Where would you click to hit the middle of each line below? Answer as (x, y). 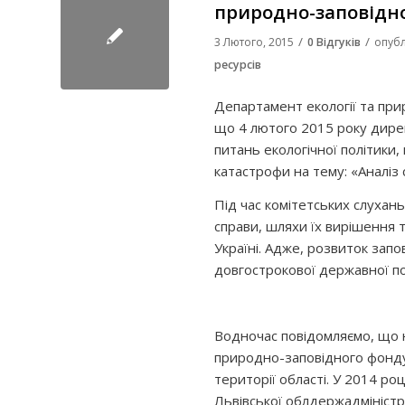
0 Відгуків (334, 42)
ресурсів (238, 65)
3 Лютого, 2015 (254, 42)
